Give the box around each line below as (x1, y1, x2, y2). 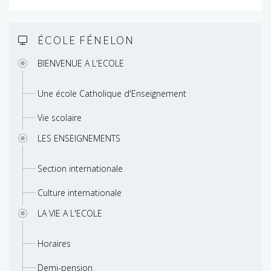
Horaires (38, 238, 71, 250)
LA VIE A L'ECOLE (38, 207, 102, 220)
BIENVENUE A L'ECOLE (38, 57, 124, 70)
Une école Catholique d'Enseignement (38, 88, 186, 100)
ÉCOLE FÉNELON (38, 34, 134, 47)
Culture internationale (38, 187, 122, 199)
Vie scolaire (38, 112, 82, 124)
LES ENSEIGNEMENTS (38, 132, 120, 145)
